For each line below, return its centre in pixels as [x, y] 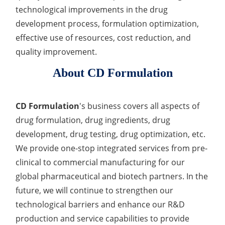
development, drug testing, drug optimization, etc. [111, 134]
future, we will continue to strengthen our [95, 190]
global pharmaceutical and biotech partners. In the [112, 176]
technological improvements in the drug [92, 9]
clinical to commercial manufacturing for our [100, 162]
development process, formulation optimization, [107, 23]
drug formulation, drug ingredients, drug [93, 120]
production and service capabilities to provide [103, 218]
